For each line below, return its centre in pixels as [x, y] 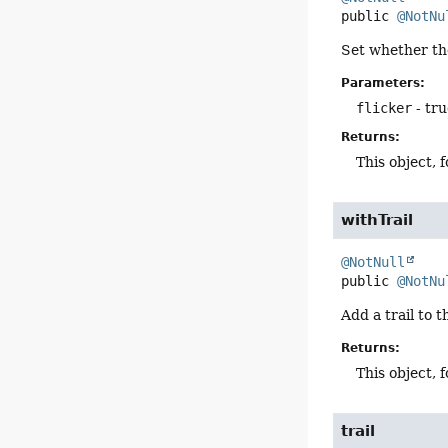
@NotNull [373, 261]
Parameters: [383, 82]
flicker [384, 107]
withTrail [377, 219]
